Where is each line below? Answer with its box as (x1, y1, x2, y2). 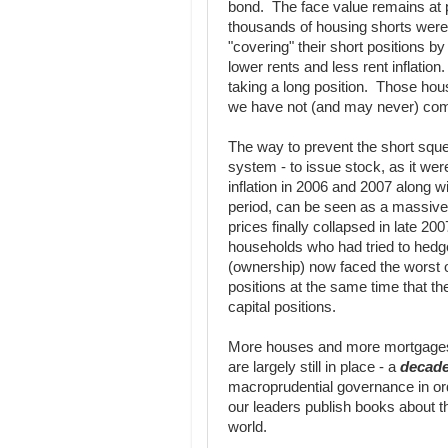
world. (228, 419, 267, 435)
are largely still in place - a (228, 359, 400, 375)
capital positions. (228, 299, 336, 315)
